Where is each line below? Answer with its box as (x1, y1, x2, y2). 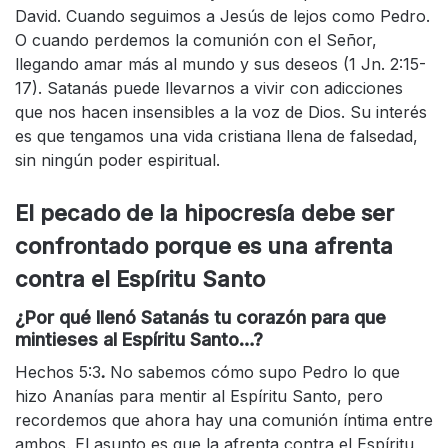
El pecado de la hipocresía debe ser (15, 199, 394, 226)
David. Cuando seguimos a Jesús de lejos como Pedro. (15, 5, 430, 26)
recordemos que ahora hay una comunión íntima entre (15, 409, 433, 430)
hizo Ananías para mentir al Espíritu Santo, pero (15, 385, 383, 406)
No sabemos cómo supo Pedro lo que (110, 361, 400, 382)
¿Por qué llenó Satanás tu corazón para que (15, 306, 386, 328)
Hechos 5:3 (15, 361, 101, 382)
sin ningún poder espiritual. (15, 149, 220, 170)
